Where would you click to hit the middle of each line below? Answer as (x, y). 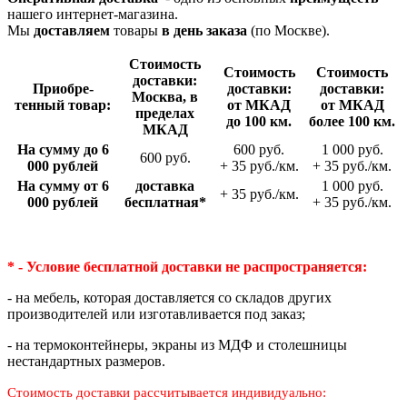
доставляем (74, 31)
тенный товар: (63, 105)
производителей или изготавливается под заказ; (156, 314)
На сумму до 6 (63, 150)
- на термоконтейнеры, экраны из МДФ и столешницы (177, 345)
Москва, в (165, 97)
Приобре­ (63, 89)
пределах (165, 114)
